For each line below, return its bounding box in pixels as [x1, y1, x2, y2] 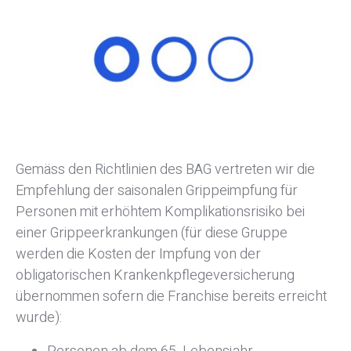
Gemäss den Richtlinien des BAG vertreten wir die [16, 158, 315, 180]
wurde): [16, 306, 62, 328]
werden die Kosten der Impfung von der [16, 243, 261, 265]
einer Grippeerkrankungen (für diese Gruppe [16, 222, 288, 244]
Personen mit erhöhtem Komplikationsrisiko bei [16, 201, 305, 223]
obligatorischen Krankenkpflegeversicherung [16, 264, 295, 286]
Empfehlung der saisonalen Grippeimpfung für [16, 179, 298, 201]
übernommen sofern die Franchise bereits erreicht [16, 285, 327, 307]
